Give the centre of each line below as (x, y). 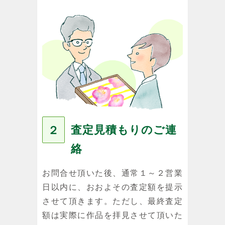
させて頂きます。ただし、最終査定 (113, 201)
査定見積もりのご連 (124, 130)
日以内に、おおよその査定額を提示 (113, 187)
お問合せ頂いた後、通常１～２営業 (113, 173)
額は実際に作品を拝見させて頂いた (113, 215)
